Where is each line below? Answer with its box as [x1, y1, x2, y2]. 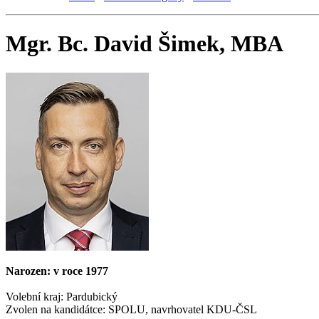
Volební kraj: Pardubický [6, 290, 117, 303]
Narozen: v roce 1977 [6, 264, 108, 277]
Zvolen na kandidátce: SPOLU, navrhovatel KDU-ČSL [6, 303, 257, 315]
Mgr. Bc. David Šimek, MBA [6, 31, 283, 57]
